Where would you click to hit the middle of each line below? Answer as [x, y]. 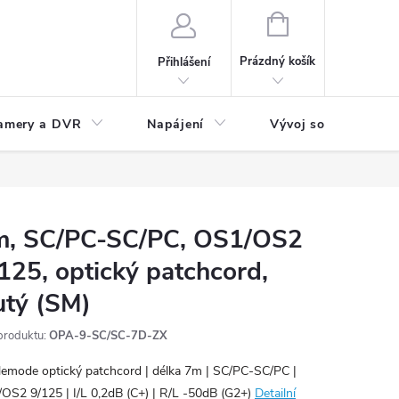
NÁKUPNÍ [313, 22]
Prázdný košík [278, 61]
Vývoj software [319, 124]
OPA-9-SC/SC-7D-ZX [108, 336]
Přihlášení [183, 62]
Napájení [176, 124]
